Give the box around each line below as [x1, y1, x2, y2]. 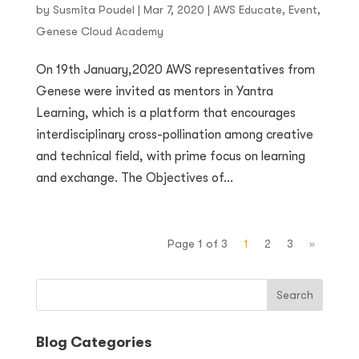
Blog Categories [35, 334, 151, 351]
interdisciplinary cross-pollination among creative [35, 127, 313, 143]
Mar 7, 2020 [143, 3, 204, 17]
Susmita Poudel [52, 3, 135, 17]
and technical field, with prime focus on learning [35, 149, 305, 164]
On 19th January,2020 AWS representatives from [35, 63, 315, 78]
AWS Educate [212, 3, 282, 17]
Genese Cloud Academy [35, 25, 163, 38]
